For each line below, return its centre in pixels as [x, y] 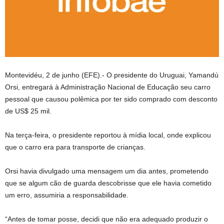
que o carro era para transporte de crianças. [75, 147]
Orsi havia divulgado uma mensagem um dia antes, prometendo [107, 171]
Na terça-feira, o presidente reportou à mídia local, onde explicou [108, 135]
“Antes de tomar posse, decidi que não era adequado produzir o [106, 219]
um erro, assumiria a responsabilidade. [67, 195]
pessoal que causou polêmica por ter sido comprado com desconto [111, 99]
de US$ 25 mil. [28, 111]
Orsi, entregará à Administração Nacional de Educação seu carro [108, 87]
